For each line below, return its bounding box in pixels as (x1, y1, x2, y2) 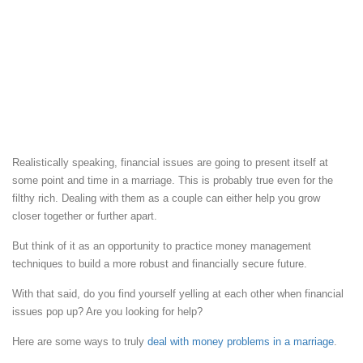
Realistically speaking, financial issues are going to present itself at (12, 156, 328, 169)
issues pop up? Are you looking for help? (12, 305, 203, 318)
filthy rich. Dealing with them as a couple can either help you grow (12, 191, 320, 204)
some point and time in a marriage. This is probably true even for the (12, 173, 333, 186)
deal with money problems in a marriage (147, 335, 334, 348)
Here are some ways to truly (12, 335, 147, 348)
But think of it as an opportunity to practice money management (12, 239, 311, 252)
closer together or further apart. (12, 209, 157, 222)
